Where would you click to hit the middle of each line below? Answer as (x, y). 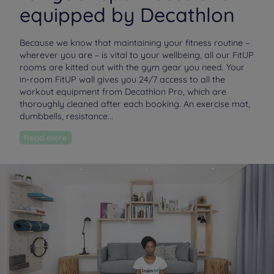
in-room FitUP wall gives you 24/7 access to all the (122, 80)
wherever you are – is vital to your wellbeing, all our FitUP (137, 55)
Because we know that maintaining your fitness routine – (135, 43)
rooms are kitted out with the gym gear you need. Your (132, 68)
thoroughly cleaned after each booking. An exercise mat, (135, 104)
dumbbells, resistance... (66, 117)
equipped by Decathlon (127, 14)
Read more (48, 138)
